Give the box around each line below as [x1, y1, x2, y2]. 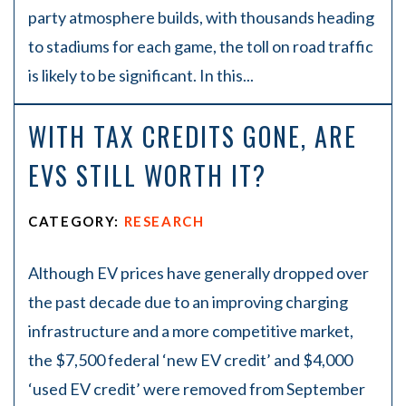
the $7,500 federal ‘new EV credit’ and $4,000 [28, 350, 353, 370]
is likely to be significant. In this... [28, 65, 254, 85]
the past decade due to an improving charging [28, 292, 348, 312]
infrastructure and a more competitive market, [28, 321, 353, 341]
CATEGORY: [28, 213, 124, 229]
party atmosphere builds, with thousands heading [28, 7, 374, 27]
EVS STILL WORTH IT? [28, 157, 266, 194]
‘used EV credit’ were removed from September [28, 379, 365, 399]
